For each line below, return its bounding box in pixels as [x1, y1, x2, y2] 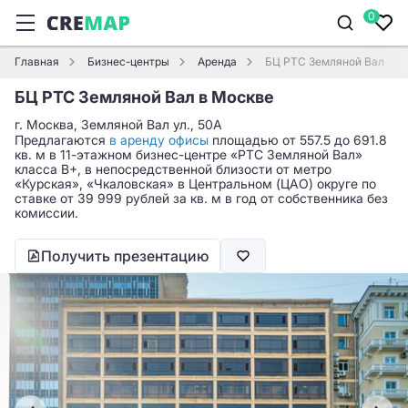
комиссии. [15, 205, 78, 220]
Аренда [198, 55, 237, 68]
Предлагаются [15, 132, 109, 148]
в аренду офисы [109, 132, 209, 148]
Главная [15, 55, 59, 68]
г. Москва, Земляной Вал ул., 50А [15, 117, 222, 132]
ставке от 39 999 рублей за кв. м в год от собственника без [15, 190, 388, 206]
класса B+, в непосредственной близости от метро [15, 161, 331, 177]
